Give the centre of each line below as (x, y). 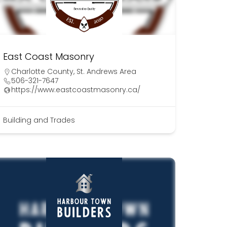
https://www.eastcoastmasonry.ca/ (75, 90)
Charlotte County (42, 72)
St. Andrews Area (106, 72)
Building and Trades (39, 120)
